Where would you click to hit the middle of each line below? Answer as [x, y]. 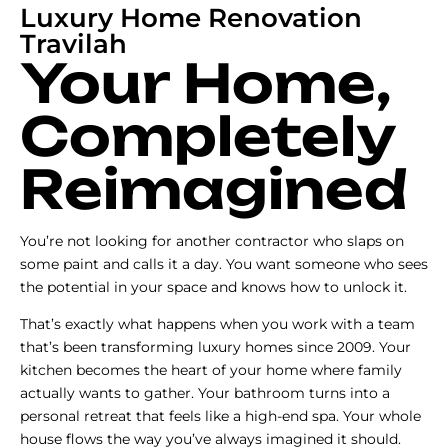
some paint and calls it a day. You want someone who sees [224, 263]
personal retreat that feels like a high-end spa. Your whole [220, 415]
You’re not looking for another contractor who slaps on [212, 240]
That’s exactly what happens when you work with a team [217, 323]
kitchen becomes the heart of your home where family [211, 369]
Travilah [73, 43]
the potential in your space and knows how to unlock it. [213, 286]
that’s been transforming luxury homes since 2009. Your [215, 346]
